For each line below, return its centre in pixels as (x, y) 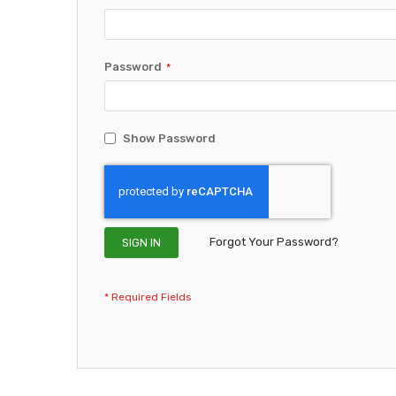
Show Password (169, 138)
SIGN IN (141, 242)
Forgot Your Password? (274, 241)
